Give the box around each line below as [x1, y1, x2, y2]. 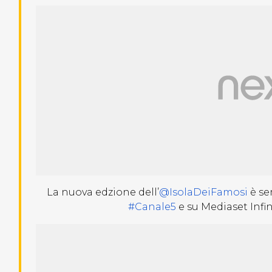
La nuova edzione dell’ [47, 186, 160, 198]
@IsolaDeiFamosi [159, 186, 248, 198]
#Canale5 [128, 201, 177, 212]
